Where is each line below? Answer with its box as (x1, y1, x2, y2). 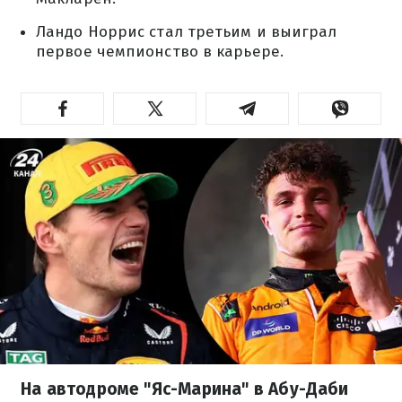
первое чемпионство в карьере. (36, 42, 284, 61)
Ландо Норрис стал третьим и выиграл (36, 22, 337, 41)
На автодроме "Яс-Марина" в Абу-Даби (21, 379, 349, 399)
